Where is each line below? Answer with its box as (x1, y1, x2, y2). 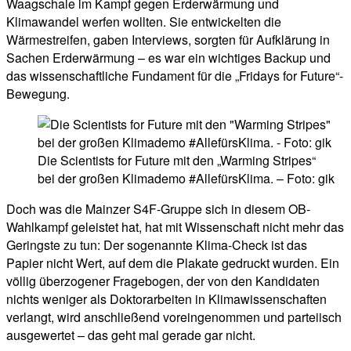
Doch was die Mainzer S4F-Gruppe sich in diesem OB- (6, 200, 310, 219)
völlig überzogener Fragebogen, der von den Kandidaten (6, 272, 320, 291)
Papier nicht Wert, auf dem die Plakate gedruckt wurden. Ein (6, 254, 339, 273)
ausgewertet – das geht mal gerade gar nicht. (6, 326, 255, 345)
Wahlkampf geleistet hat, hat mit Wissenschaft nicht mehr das (6, 218, 344, 237)
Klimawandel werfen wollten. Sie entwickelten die (6, 13, 281, 31)
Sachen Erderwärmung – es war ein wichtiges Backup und (6, 49, 331, 67)
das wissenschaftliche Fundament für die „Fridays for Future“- (6, 67, 343, 85)
